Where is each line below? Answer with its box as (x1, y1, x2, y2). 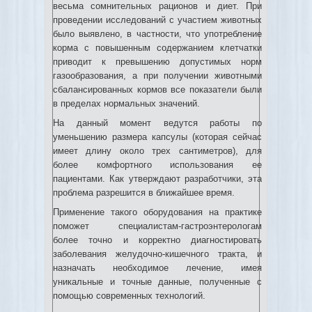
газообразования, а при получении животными (53, 70, 262, 81)
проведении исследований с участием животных (53, 15, 262, 25)
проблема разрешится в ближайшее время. (53, 187, 235, 198)
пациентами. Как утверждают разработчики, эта (53, 173, 262, 184)
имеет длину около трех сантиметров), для (53, 146, 262, 156)
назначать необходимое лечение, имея (53, 263, 262, 273)
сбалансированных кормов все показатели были (53, 84, 262, 95)
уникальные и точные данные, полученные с (53, 276, 262, 287)
